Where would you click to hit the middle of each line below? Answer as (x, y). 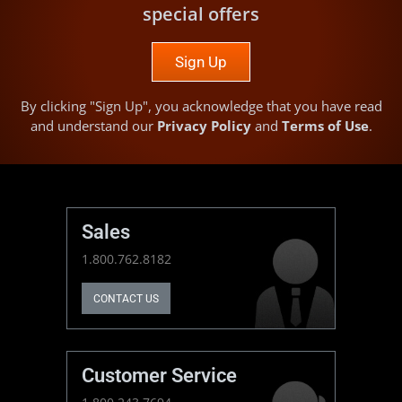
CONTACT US (126, 298)
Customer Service (159, 376)
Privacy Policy (204, 126)
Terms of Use (325, 126)
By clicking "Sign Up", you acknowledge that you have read (201, 106)
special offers (201, 14)
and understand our (93, 126)
